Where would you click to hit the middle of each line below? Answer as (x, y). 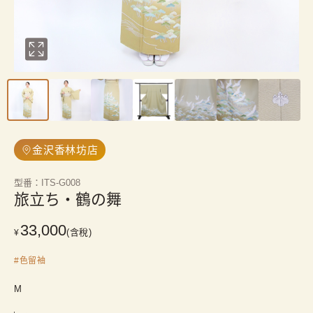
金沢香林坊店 (65, 150)
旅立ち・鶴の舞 (68, 199)
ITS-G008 (61, 183)
